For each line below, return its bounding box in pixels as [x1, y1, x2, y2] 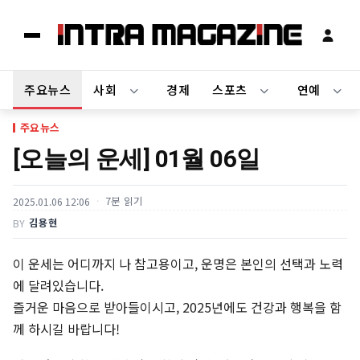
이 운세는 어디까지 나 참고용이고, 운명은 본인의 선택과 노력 [13, 254, 343, 274]
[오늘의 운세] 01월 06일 [13, 145, 260, 174]
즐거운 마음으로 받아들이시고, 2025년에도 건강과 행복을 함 [13, 297, 342, 317]
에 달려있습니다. [13, 276, 104, 296]
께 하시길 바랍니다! [13, 319, 120, 339]
